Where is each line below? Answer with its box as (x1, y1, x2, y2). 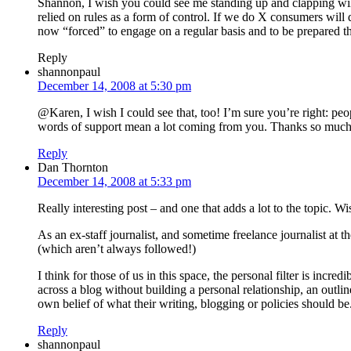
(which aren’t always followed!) (38, 241, 196, 255)
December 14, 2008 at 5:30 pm (38, 78, 191, 92)
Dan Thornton (38, 160, 108, 174)
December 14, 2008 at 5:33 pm (38, 174, 191, 188)
